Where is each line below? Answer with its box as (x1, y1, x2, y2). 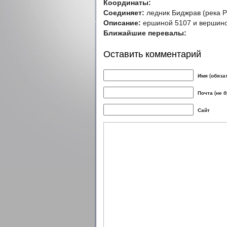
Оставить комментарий (103, 47, 201, 60)
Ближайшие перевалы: (103, 29, 186, 37)
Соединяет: (103, 9, 144, 17)
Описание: (103, 19, 141, 27)
